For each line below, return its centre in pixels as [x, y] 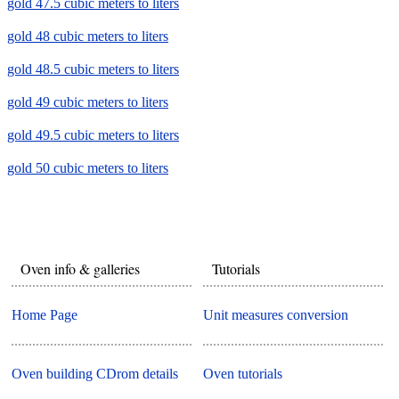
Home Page [45, 314]
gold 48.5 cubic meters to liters [93, 69]
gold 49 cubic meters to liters [88, 102]
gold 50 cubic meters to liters [88, 168]
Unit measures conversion [276, 314]
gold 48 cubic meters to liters [88, 37]
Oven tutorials [243, 373]
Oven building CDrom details [95, 373]
